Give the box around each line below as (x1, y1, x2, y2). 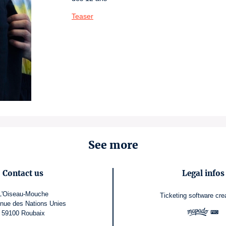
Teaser (72, 12, 93, 20)
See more (88, 138, 138, 152)
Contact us (3, 168, 43, 178)
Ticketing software (160, 191, 213, 199)
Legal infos (182, 168, 224, 178)
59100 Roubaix (1, 209, 45, 217)
